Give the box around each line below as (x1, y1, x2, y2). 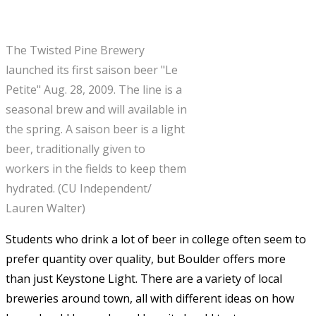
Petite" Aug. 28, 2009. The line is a (6, 81, 182, 97)
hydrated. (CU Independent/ (6, 180, 152, 196)
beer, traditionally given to (6, 140, 145, 157)
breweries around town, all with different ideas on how (6, 290, 294, 306)
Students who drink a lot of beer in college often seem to (6, 231, 306, 247)
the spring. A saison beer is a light (6, 121, 185, 137)
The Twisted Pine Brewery (6, 42, 145, 58)
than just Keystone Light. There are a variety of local (6, 270, 282, 286)
